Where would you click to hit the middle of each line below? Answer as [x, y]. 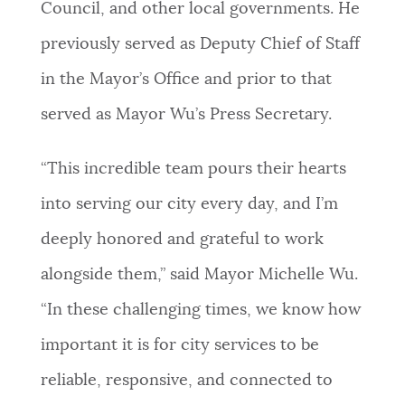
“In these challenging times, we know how [200, 311]
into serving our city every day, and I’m [189, 205]
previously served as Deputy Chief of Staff [200, 45]
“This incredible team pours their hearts [193, 170]
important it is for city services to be [179, 346]
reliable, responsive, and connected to [186, 381]
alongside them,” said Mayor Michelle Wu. [199, 275]
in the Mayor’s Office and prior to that [186, 80]
